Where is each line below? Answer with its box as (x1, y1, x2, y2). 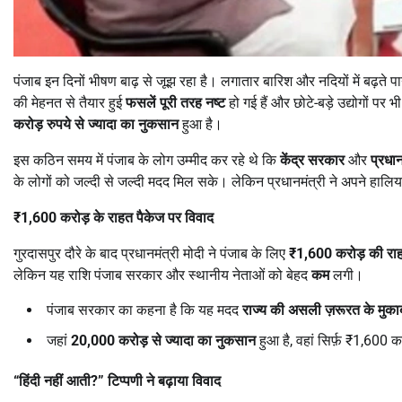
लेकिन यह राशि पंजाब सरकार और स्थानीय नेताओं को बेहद (13, 266, 311, 284)
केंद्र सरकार (280, 151, 345, 169)
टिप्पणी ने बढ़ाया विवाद (108, 371, 221, 389)
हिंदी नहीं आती (19, 371, 91, 389)
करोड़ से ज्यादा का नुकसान (118, 331, 256, 349)
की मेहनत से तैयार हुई (13, 93, 126, 111)
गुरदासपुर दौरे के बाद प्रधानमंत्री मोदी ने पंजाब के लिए (13, 244, 289, 262)
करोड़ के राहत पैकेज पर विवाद (60, 208, 214, 226)
